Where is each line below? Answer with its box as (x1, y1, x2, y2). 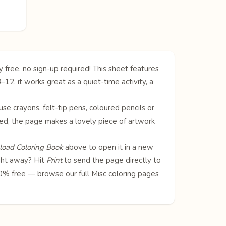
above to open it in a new (63, 142, 153, 152)
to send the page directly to (62, 155, 161, 165)
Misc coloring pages (91, 168, 159, 179)
